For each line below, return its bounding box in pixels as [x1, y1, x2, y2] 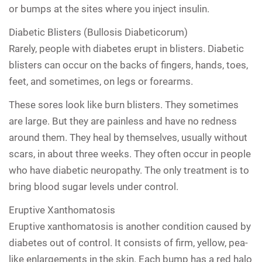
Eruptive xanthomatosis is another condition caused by [9, 220, 251, 232]
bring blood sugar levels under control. [9, 180, 178, 192]
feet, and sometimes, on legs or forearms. [9, 75, 193, 87]
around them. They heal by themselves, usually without [9, 131, 247, 143]
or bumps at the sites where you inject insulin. [9, 2, 209, 15]
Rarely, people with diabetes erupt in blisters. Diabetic [9, 42, 244, 54]
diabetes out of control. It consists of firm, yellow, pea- [9, 236, 248, 249]
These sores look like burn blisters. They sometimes [9, 98, 239, 111]
